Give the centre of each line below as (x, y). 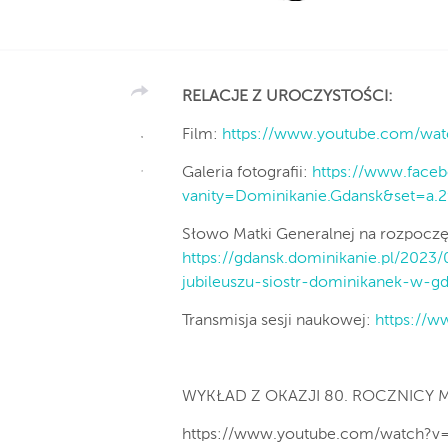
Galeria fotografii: (247, 173)
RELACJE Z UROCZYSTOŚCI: (287, 97)
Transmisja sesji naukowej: (278, 321)
